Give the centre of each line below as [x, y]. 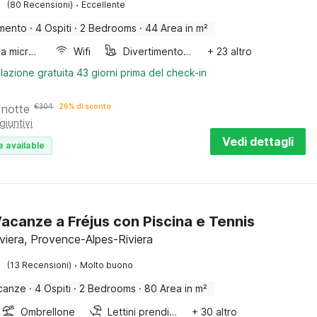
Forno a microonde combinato [33, 51]
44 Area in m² [177, 28]
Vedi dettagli [258, 142]
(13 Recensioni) [40, 265]
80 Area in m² [176, 288]
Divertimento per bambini [188, 51]
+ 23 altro [229, 51]
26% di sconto [85, 106]
